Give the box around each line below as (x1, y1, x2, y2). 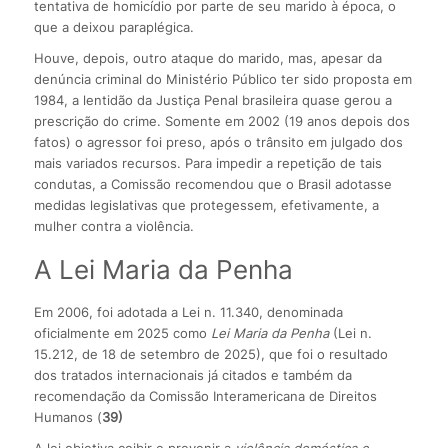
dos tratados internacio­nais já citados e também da (33, 366, 352, 383)
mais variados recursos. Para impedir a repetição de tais (33, 154, 382, 171)
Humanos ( (33, 408, 102, 425)
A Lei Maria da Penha (33, 253, 293, 285)
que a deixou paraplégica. (33, 18, 194, 35)
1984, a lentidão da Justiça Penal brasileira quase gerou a (33, 91, 392, 108)
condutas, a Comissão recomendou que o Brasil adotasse (33, 175, 392, 192)
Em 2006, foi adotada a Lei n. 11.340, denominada (33, 303, 343, 320)
